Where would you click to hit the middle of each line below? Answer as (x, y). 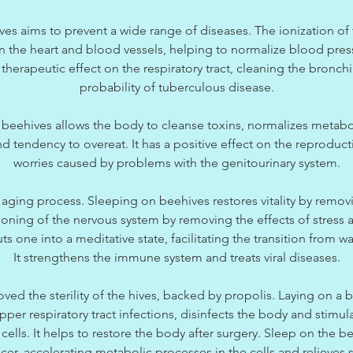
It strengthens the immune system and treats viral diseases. (176, 258)
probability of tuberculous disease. (176, 87)
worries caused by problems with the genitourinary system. (176, 163)
